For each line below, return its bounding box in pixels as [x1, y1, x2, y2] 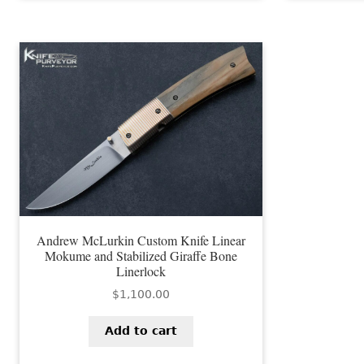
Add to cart [105, 324, 178, 338]
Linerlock [116, 262, 167, 279]
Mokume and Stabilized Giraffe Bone [45, 246, 238, 264]
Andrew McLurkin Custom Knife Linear [37, 231, 246, 249]
